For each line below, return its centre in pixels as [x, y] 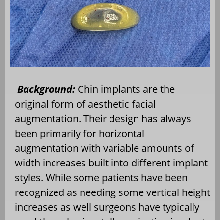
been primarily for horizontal [80, 134]
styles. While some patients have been [101, 178]
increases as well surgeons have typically [107, 207]
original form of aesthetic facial [85, 104]
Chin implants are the [125, 89]
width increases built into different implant [111, 163]
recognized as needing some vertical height [112, 192]
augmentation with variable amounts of [104, 148]
